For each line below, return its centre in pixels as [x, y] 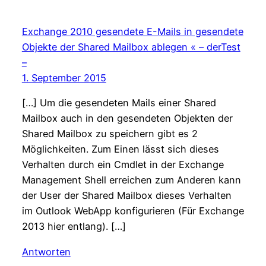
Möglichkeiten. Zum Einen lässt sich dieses [120, 149]
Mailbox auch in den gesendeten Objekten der [127, 118]
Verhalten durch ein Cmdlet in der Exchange [123, 165]
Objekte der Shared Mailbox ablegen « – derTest [131, 47]
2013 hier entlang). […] [74, 227]
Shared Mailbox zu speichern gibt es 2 [110, 134]
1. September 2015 [64, 78]
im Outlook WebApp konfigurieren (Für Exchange [133, 211]
